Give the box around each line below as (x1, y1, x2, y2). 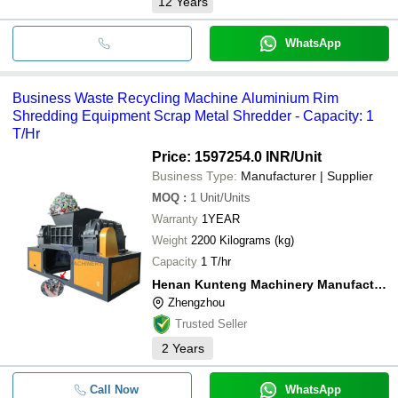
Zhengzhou (168, 295, 225, 309)
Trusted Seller (175, 316, 247, 330)
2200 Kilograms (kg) (219, 233, 294, 247)
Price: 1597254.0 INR (152, 148, 291, 164)
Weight (152, 233, 187, 247)
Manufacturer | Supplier (241, 168, 373, 183)
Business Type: (152, 168, 237, 183)
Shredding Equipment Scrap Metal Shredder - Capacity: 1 (12, 107, 374, 123)
